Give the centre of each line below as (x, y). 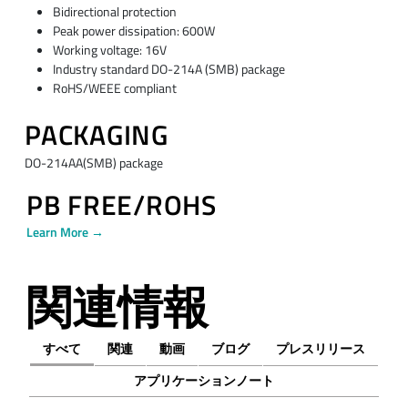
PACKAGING (97, 135)
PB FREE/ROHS (121, 205)
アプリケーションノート (204, 380)
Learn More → (65, 233)
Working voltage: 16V (109, 50)
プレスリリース (321, 349)
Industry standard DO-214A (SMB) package (168, 69)
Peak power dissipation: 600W (133, 31)
